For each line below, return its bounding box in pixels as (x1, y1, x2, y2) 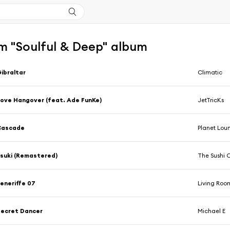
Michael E (198, 207, 226, 215)
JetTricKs (198, 96, 224, 104)
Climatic (198, 68, 223, 76)
